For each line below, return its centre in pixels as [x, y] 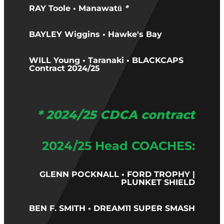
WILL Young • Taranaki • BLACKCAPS [106, 61]
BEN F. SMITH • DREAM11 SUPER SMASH [112, 208]
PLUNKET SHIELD [158, 182]
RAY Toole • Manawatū [77, 9]
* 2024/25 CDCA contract [116, 115]
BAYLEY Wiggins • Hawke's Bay [95, 35]
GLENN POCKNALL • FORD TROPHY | [117, 174]
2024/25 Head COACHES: [118, 146]
